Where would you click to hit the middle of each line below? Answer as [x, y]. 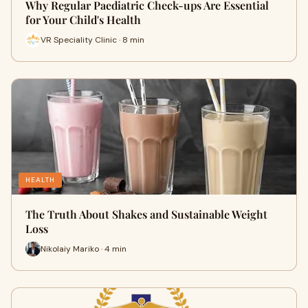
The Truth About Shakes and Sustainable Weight [146, 214]
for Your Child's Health [83, 20]
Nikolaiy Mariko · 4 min [84, 249]
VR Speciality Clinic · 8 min [92, 40]
